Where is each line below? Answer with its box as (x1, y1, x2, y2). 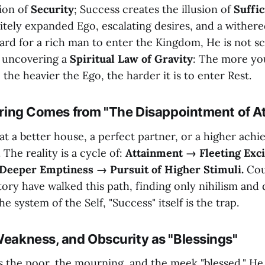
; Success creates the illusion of (74, 2, 234, 16)
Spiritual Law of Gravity (70, 51, 193, 66)
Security (31, 2, 74, 16)
